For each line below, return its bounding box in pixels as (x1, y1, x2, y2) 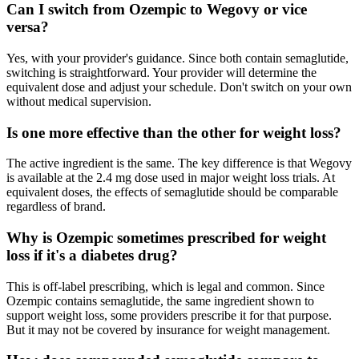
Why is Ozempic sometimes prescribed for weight (6, 229, 326, 246)
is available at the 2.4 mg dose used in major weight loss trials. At (6, 171, 335, 185)
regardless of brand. (6, 200, 106, 214)
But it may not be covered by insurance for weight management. (6, 322, 330, 337)
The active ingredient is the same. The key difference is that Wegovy (6, 156, 352, 171)
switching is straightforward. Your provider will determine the (6, 65, 317, 79)
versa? (6, 18, 49, 36)
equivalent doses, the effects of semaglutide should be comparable (6, 185, 338, 200)
